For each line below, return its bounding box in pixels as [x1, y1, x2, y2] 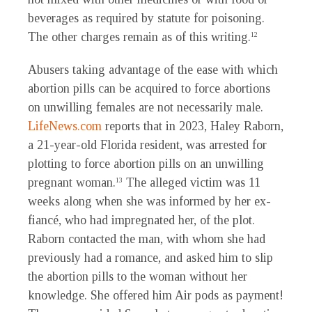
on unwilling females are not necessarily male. [28, 100, 263, 115]
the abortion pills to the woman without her [28, 270, 247, 284]
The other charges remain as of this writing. [28, 30, 251, 45]
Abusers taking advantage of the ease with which [28, 63, 278, 77]
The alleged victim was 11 [123, 175, 260, 190]
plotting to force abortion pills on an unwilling [28, 157, 264, 171]
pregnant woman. [28, 175, 116, 190]
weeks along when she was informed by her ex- [28, 194, 271, 209]
